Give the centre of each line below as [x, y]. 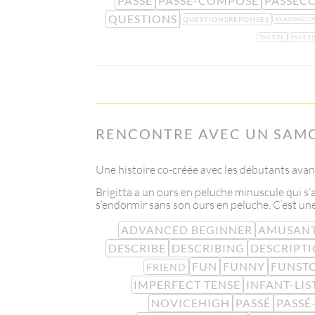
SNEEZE [272, 38]
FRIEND [166, 266]
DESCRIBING [208, 248]
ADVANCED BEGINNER [186, 230]
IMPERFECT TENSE [187, 285]
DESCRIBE [137, 248]
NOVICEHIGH [190, 303]
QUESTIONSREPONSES [226, 19]
